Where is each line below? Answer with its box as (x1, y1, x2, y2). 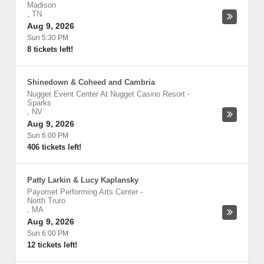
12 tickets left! (27, 240, 77, 249)
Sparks (27, 98, 51, 107)
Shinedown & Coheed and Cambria (27, 78, 155, 87)
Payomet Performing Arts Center (27, 187, 138, 196)
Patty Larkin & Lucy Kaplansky (27, 176, 138, 184)
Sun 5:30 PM (27, 34, 68, 42)
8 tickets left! (27, 45, 73, 54)
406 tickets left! (27, 143, 81, 151)
